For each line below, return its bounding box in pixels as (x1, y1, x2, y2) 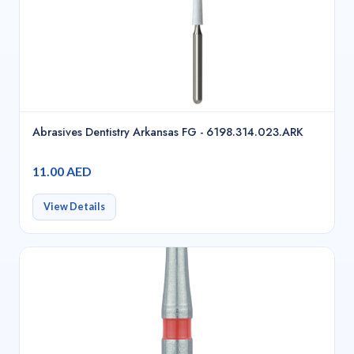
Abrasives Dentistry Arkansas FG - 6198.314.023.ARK (32, 123, 303, 140)
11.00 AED (32, 164, 92, 179)
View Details (43, 201, 105, 213)
